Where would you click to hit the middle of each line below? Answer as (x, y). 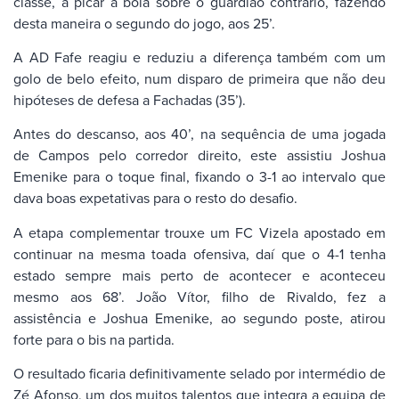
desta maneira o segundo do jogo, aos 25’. (144, 23)
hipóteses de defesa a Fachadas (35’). (130, 100)
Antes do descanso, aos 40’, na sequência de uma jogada (199, 134)
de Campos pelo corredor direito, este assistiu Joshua (199, 155)
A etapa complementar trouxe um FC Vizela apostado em (199, 232)
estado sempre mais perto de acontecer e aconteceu (199, 275)
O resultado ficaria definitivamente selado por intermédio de (199, 374)
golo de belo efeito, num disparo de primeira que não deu (199, 79)
